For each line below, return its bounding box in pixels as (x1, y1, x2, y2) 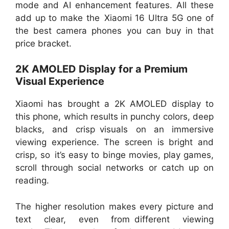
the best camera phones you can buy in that (15, 25, 214, 36)
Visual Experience (15, 75, 104, 88)
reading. (15, 175, 49, 186)
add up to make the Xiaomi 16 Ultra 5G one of (15, 12, 214, 23)
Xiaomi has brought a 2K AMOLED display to (15, 99, 214, 109)
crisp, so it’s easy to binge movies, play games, (15, 150, 214, 161)
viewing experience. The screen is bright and (15, 137, 214, 148)
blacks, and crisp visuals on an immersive (15, 124, 214, 135)
